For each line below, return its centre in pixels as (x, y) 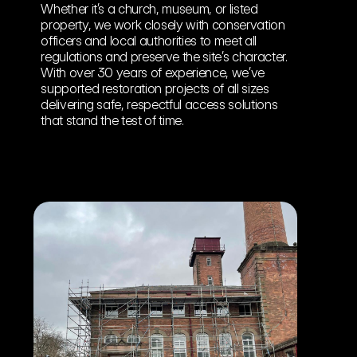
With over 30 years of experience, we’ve (153, 73)
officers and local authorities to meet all (149, 41)
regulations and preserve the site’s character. (164, 57)
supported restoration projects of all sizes (155, 88)
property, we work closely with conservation (163, 25)
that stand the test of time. (112, 120)
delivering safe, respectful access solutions (159, 104)
